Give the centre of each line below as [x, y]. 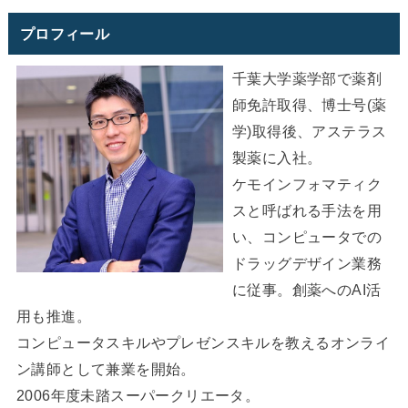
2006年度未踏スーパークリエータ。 [138, 395]
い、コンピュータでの [307, 236]
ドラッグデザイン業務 [307, 263]
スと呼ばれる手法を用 [307, 210]
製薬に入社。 [277, 157]
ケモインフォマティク [307, 184]
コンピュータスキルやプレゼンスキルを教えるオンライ [203, 342]
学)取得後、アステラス [309, 131]
